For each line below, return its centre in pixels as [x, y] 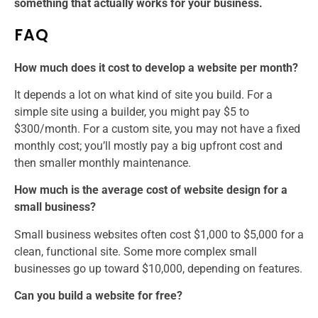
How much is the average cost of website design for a [151, 190]
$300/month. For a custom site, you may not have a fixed [157, 128]
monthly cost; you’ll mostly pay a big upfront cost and [148, 146]
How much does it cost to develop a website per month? [156, 67]
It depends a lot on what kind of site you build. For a [143, 94]
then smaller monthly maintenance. [103, 163]
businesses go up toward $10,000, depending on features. [158, 268]
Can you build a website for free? [98, 296]
